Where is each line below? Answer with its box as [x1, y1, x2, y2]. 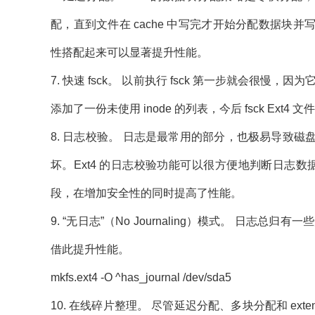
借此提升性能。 [51, 243, 129, 255]
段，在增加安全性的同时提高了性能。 [51, 187, 242, 199]
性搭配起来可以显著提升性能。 [51, 46, 208, 58]
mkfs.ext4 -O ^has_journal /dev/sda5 [51, 271, 231, 283]
